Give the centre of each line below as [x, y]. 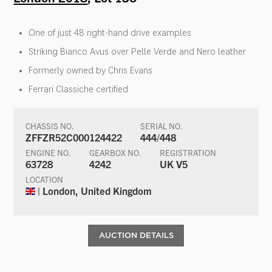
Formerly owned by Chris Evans [91, 70]
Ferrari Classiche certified [79, 89]
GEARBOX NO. [116, 152]
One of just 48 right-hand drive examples [110, 32]
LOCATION [45, 179]
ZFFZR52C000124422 [74, 137]
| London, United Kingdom [94, 190]
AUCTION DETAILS [136, 235]
